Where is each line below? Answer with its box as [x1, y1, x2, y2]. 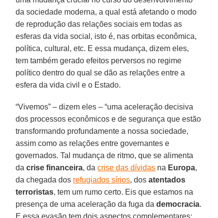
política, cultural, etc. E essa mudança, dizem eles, [16, 44, 189, 53]
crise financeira [26, 163, 83, 172]
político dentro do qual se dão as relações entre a [16, 68, 185, 77]
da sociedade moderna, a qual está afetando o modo [16, 7, 197, 16]
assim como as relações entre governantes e [16, 139, 170, 147]
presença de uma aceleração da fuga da [16, 200, 157, 208]
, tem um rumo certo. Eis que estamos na [54, 187, 194, 196]
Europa [168, 163, 196, 172]
